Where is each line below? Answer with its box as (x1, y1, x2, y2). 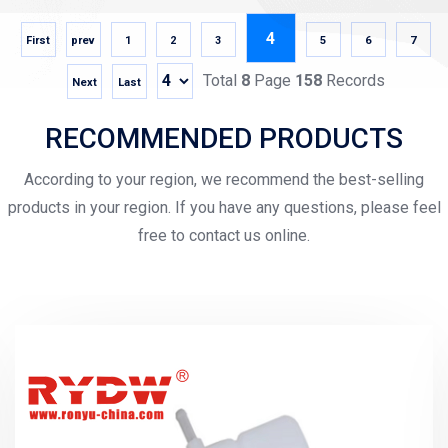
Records (321, 71, 385, 91)
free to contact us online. (138, 226, 310, 246)
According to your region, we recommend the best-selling (24, 170, 424, 190)
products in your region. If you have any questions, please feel (7, 198, 441, 218)
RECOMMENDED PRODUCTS (45, 122, 403, 156)
